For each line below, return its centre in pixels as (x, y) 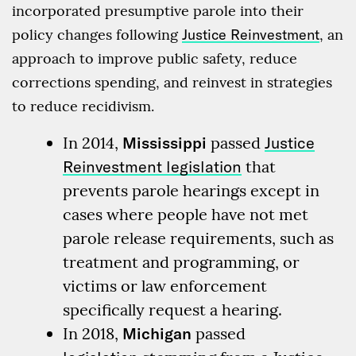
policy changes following (97, 35)
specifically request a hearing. (172, 310)
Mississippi (166, 143)
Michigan (159, 334)
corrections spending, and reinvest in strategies (172, 83)
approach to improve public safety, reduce (155, 59)
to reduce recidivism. (83, 106)
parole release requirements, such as (198, 238)
